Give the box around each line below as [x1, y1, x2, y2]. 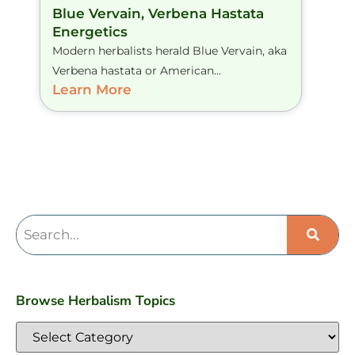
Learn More [52, 82, 132, 98]
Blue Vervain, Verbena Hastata [52, 6, 264, 22]
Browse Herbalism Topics [16, 292, 175, 311]
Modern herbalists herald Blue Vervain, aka [52, 44, 287, 59]
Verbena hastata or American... [52, 63, 221, 78]
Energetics [52, 24, 128, 40]
